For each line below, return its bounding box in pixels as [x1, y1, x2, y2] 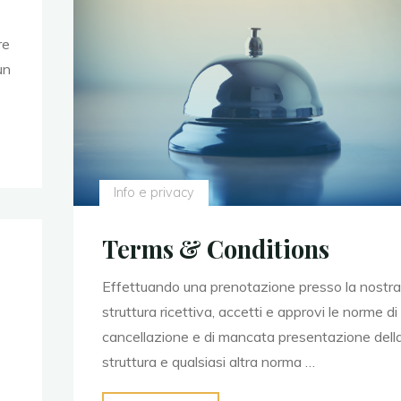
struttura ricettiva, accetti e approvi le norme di [101, 303, 397, 321]
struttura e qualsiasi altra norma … [101, 353, 315, 371]
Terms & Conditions [101, 233, 329, 266]
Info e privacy [113, 184, 194, 201]
